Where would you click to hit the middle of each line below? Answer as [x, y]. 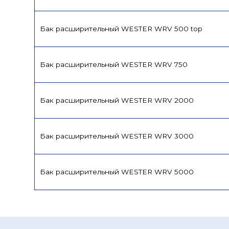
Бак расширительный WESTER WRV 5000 [117, 171]
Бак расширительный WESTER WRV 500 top [121, 28]
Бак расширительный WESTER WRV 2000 [117, 100]
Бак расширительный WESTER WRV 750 [114, 64]
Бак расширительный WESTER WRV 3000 [117, 136]
